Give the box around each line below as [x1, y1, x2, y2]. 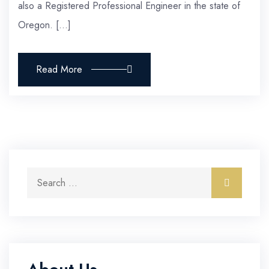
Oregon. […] [18, 17, 71, 32]
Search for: [27, 169, 73, 184]
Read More [36, 62, 82, 76]
